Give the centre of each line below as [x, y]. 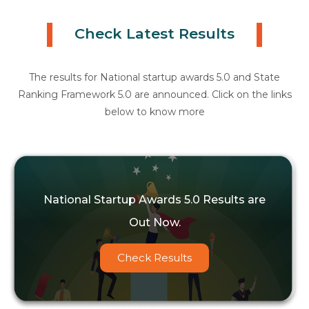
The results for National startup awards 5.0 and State [154, 78]
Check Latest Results [154, 34]
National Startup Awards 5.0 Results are [154, 200]
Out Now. [154, 223]
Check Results [154, 258]
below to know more [154, 112]
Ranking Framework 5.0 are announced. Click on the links [154, 95]
